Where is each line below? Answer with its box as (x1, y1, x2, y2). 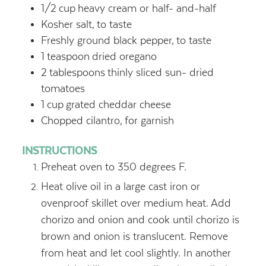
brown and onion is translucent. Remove (40, 230, 228, 242)
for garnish (124, 114, 174, 126)
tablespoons (49, 66, 105, 78)
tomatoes (40, 82, 85, 94)
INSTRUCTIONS (21, 144, 97, 157)
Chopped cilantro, (40, 114, 122, 126)
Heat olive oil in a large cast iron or (40, 180, 200, 192)
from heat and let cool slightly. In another (40, 246, 231, 259)
